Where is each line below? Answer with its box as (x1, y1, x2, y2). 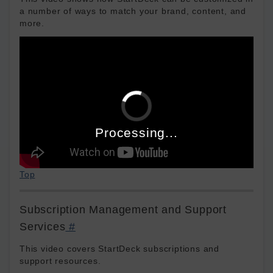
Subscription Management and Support (19, 204, 227, 216)
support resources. (19, 256, 101, 266)
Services (19, 221, 66, 233)
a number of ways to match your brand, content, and (19, 6, 246, 16)
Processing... (95, 125, 178, 140)
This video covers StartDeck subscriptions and (19, 244, 219, 253)
